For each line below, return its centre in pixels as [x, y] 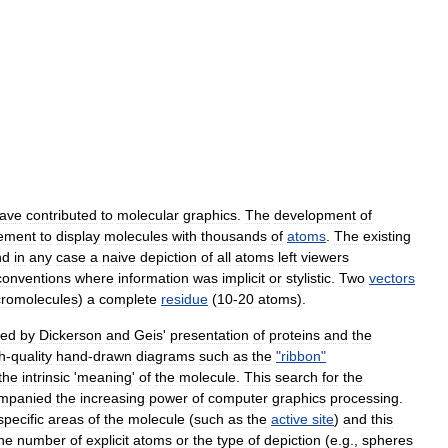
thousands [234, 236]
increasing [112, 398]
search [296, 377]
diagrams [165, 356]
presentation [209, 335]
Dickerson [70, 335]
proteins [294, 335]
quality [31, 356]
